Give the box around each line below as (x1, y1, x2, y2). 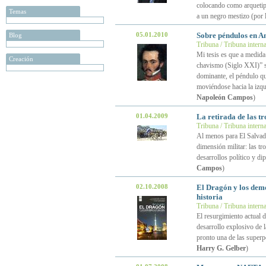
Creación (9, 55, 33, 62)
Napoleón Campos (196, 93, 253, 102)
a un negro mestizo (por (196, 12, 265, 20)
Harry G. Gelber (196, 244, 246, 252)
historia (196, 192, 223, 201)
